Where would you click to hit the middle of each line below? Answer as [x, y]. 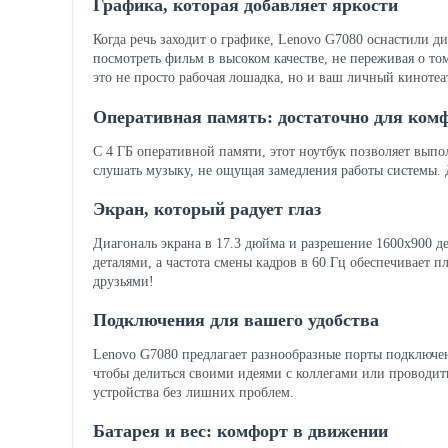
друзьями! [123, 281]
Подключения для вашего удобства [236, 319]
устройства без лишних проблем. [193, 392]
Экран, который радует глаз [207, 208]
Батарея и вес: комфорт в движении [240, 431]
